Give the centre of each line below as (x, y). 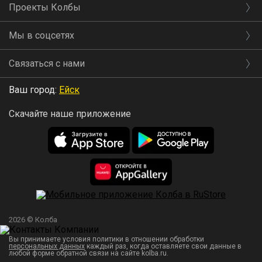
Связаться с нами (47, 64)
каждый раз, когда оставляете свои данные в (163, 247)
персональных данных (47, 247)
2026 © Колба (33, 220)
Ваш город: (34, 90)
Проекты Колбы (45, 8)
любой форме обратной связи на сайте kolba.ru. (89, 254)
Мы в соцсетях (42, 36)
